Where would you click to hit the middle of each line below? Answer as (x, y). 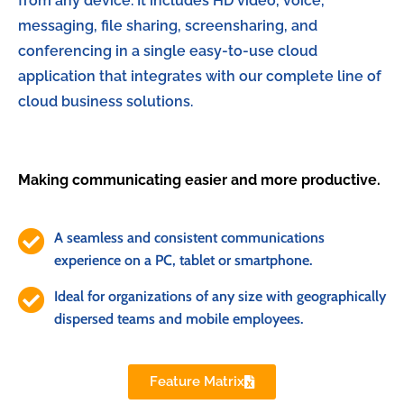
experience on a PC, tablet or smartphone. (183, 260)
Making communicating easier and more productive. (199, 179)
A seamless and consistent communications (189, 237)
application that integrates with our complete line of (200, 77)
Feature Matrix (197, 381)
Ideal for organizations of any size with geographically (220, 297)
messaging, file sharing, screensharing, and (168, 26)
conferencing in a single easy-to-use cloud (168, 51)
